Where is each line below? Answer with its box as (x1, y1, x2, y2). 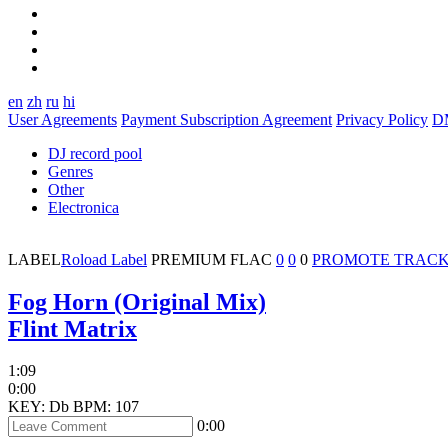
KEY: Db (8, 398, 69, 416)
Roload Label (61, 250, 147, 268)
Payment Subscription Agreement (121, 110, 332, 128)
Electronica (48, 198, 119, 216)
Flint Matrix (8, 315, 137, 342)
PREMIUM (151, 250, 230, 268)
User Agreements (8, 110, 117, 128)
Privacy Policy (336, 110, 428, 128)
